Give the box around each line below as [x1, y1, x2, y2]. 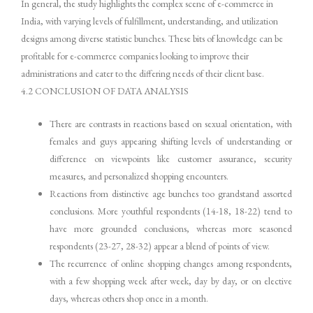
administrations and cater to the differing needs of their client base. [21, 67, 264, 80]
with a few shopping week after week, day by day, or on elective [50, 275, 292, 288]
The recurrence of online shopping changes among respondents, [50, 257, 292, 270]
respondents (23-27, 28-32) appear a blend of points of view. [50, 240, 270, 253]
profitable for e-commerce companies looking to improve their [21, 50, 249, 63]
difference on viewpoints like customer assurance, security [50, 152, 292, 166]
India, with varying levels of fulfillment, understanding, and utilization [21, 15, 278, 28]
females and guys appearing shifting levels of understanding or [50, 135, 292, 148]
